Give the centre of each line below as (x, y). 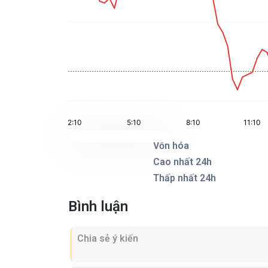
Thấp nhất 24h (185, 178)
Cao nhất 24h (183, 162)
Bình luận (98, 206)
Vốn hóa (171, 146)
